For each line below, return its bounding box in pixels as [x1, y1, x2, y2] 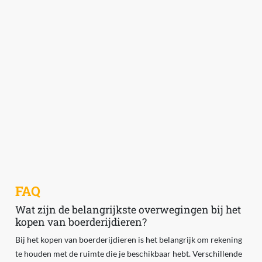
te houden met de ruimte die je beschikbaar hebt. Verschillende [15, 249, 242, 259]
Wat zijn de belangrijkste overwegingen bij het [15, 203, 241, 217]
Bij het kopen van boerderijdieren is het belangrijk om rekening [15, 235, 242, 245]
